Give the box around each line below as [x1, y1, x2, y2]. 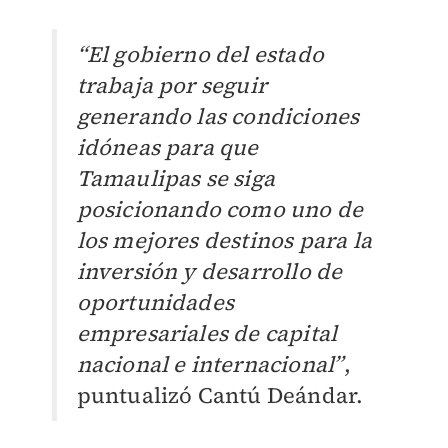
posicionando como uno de [76, 194, 364, 225]
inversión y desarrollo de [76, 256, 343, 287]
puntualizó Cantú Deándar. [76, 380, 364, 411]
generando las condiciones [76, 101, 360, 132]
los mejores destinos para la [76, 225, 373, 256]
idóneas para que [76, 132, 259, 163]
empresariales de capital [76, 318, 338, 349]
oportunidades [76, 287, 235, 318]
